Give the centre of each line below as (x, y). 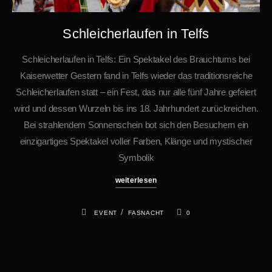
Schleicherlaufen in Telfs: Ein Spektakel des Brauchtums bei (136, 59)
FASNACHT (146, 213)
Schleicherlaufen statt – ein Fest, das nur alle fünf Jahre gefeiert (136, 92)
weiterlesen (136, 181)
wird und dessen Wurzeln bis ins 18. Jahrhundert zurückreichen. (136, 109)
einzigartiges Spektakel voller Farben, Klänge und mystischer (136, 141)
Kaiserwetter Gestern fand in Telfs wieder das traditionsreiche (136, 76)
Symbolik (136, 158)
